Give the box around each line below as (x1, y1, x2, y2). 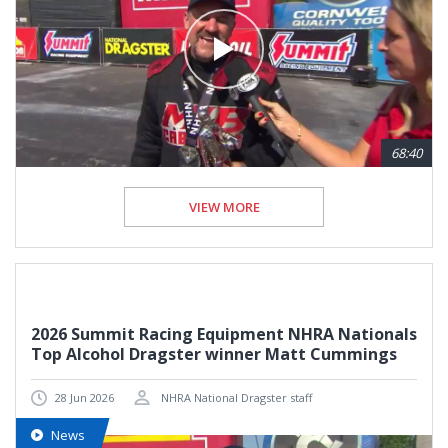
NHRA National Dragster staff (158, 389, 312, 405)
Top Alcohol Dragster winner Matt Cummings (31, 342, 397, 365)
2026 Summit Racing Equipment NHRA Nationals (31, 322, 417, 345)
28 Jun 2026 (55, 389, 114, 405)
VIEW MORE (188, 197, 260, 216)
